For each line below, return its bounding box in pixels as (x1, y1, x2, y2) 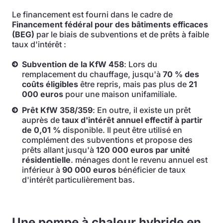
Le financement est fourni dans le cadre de (12, 9, 173, 19)
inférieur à (22, 165, 62, 175)
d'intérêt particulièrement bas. (22, 175, 135, 185)
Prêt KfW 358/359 (22, 105, 93, 115)
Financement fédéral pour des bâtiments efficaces (12, 19, 208, 29)
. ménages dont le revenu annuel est (71, 155, 208, 165)
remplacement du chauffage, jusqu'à (22, 69, 163, 79)
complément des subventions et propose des (22, 135, 193, 145)
